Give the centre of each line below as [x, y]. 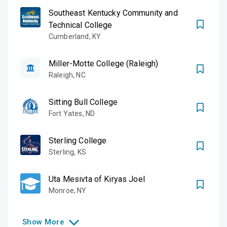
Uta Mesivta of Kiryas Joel [97, 179]
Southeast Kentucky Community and [113, 13]
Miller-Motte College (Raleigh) [104, 63]
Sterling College [78, 140]
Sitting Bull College [83, 102]
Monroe [61, 190]
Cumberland [69, 36]
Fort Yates [66, 113]
